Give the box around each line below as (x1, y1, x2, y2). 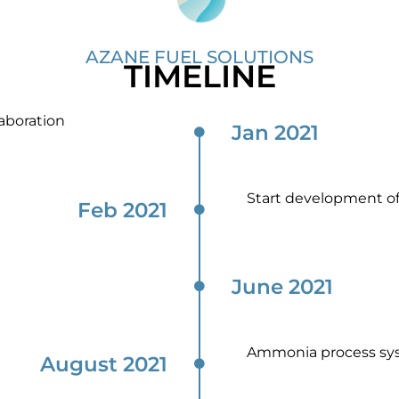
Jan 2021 (232, 120, 320, 146)
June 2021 (232, 274, 334, 300)
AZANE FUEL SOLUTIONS (85, 46, 313, 69)
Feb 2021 (77, 197, 167, 223)
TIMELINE (123, 57, 276, 96)
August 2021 (39, 352, 167, 378)
